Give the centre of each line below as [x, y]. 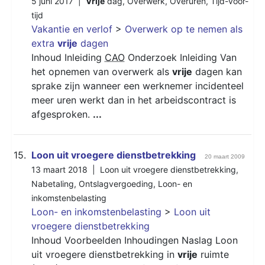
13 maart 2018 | [66, 169]
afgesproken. [62, 114]
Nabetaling [53, 183]
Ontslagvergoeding [116, 183]
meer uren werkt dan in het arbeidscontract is [134, 100]
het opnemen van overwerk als [102, 71]
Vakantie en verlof [72, 29]
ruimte [213, 254]
